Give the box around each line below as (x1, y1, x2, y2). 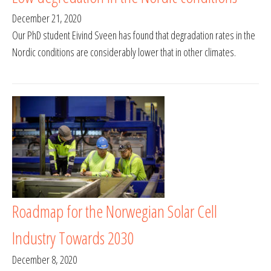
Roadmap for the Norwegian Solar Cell (12, 200, 217, 223)
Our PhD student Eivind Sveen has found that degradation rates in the (12, 28, 255, 43)
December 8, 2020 (12, 252, 77, 267)
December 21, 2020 (12, 11, 81, 26)
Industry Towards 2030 (12, 226, 134, 250)
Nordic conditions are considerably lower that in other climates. (12, 45, 236, 60)
